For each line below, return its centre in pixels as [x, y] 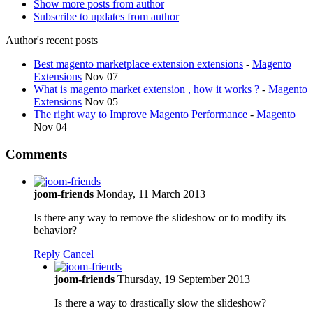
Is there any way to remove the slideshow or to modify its [160, 217]
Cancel [78, 254]
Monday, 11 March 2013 [151, 194]
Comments [36, 154]
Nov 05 [101, 102]
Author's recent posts [52, 41]
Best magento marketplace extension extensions [138, 64]
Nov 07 [101, 77]
